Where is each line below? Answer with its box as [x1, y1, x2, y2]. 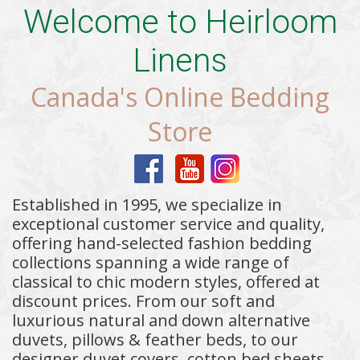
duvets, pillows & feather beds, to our [12, 328, 298, 350]
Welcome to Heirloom [22, 2, 337, 42]
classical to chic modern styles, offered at [12, 270, 320, 292]
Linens [133, 41, 227, 80]
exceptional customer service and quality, [12, 212, 325, 235]
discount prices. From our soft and [12, 289, 275, 312]
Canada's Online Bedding [31, 80, 329, 115]
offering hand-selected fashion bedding [12, 231, 312, 254]
